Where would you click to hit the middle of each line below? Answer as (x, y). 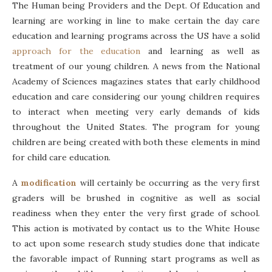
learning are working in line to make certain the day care (136, 21)
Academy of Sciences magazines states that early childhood (136, 82)
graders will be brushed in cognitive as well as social (136, 198)
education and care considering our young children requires (136, 97)
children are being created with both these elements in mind (136, 142)
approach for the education (76, 51)
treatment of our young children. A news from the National (136, 66)
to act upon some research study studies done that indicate (136, 244)
